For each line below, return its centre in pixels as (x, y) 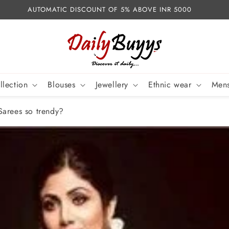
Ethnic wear (170, 85)
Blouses (62, 85)
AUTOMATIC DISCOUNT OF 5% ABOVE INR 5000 (109, 9)
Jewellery (112, 85)
